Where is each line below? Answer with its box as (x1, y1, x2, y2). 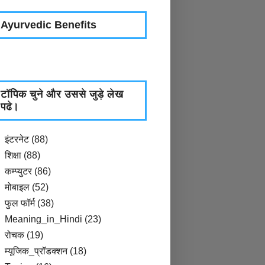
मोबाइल (5, 182, 30, 192)
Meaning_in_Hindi (5, 214, 82, 224)
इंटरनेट (5, 134, 29, 144)
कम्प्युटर (5, 166, 32, 176)
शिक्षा (5, 150, 21, 160)
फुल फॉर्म (5, 198, 35, 208)
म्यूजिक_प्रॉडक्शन (5, 246, 67, 256)
